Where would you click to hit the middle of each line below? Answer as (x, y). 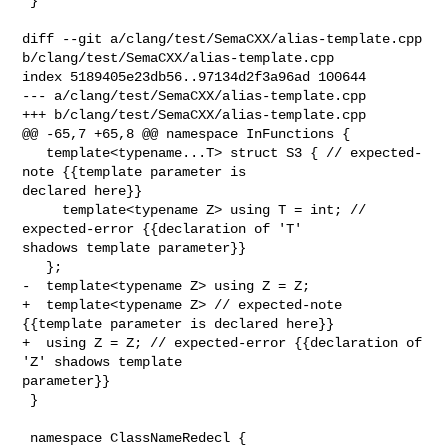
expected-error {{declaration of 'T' (166, 228)
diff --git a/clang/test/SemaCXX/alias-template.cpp (222, 38)
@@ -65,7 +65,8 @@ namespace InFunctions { (186, 133)
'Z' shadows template (106, 361)
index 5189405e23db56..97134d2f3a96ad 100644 (194, 76)
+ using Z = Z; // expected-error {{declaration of (222, 342)
